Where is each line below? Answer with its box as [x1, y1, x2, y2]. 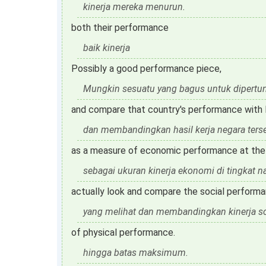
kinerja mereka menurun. [83, 1, 185, 12]
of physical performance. [71, 227, 175, 238]
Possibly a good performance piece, [71, 63, 221, 74]
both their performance [71, 22, 169, 33]
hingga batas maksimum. [83, 247, 188, 258]
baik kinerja [83, 42, 130, 53]
